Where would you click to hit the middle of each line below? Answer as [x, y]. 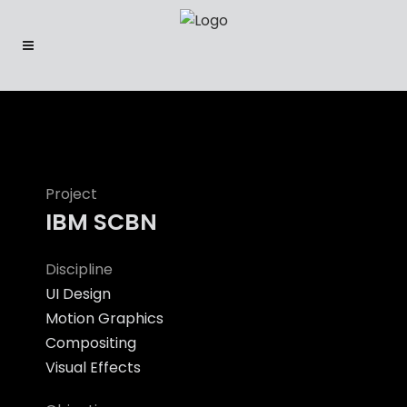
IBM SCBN [101, 222]
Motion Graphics [104, 318]
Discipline [79, 269]
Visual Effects [93, 367]
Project [71, 194]
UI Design [78, 294]
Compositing [91, 343]
